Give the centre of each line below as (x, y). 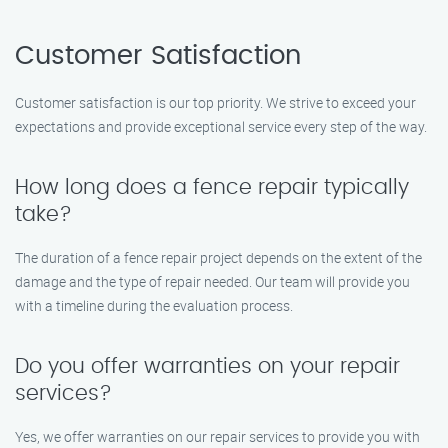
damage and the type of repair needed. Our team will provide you (212, 281)
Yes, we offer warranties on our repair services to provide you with (217, 436)
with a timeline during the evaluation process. (154, 305)
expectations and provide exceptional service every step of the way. (221, 126)
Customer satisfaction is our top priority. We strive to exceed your (215, 102)
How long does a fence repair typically (212, 187)
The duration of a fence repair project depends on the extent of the (218, 257)
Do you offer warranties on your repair (207, 366)
